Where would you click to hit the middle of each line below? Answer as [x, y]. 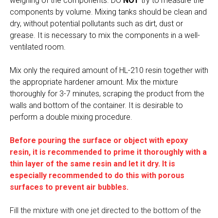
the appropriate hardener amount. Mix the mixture [94, 82]
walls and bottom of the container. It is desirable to [96, 106]
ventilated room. [38, 47]
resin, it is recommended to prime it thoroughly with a [108, 152]
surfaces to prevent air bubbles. [69, 187]
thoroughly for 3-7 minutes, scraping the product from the [107, 94]
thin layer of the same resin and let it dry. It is [92, 164]
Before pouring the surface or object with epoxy [99, 141]
